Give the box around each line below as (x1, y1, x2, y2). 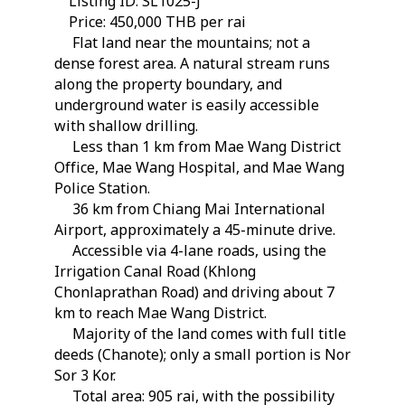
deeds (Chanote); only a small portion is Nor (54, 344, 351, 367)
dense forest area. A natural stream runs (54, 53, 330, 76)
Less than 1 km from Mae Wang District (69, 137, 341, 159)
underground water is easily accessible (54, 95, 319, 118)
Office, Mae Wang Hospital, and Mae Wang (54, 157, 344, 180)
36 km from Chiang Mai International (69, 199, 325, 221)
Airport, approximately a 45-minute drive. (54, 220, 335, 242)
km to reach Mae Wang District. (54, 303, 267, 325)
